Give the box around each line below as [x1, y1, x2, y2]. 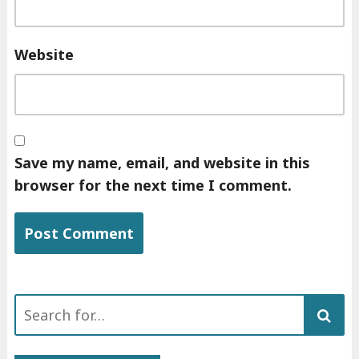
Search [14, 296, 61, 316]
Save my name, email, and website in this [14, 153, 310, 173]
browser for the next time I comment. [14, 175, 292, 196]
